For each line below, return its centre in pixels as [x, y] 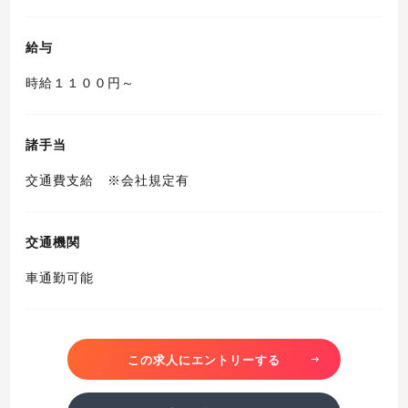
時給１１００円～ [81, 83]
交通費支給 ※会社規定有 [108, 181]
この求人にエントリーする [204, 360]
